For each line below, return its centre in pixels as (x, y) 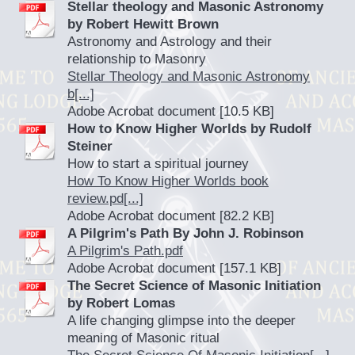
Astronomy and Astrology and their (170, 42)
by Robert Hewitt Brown (143, 24)
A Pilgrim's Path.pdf (125, 251)
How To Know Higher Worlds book (168, 181)
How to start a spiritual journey (158, 164)
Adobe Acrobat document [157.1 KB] (174, 268)
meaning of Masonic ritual (143, 338)
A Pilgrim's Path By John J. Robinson (185, 233)
